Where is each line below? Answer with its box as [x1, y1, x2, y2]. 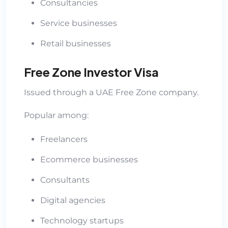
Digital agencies [40, 195, 105, 205]
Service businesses [40, 18, 117, 28]
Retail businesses [40, 38, 111, 48]
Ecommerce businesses [40, 154, 138, 164]
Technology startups [40, 215, 124, 225]
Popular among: [24, 110, 89, 120]
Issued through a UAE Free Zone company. [24, 87, 198, 97]
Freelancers [40, 134, 88, 144]
